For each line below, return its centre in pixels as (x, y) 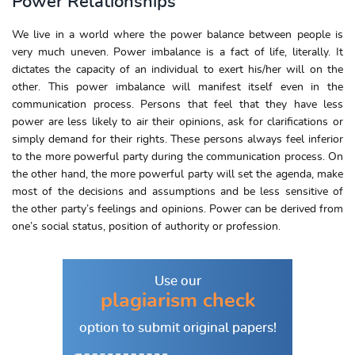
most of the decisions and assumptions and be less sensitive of (177, 192)
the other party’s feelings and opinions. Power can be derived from (177, 209)
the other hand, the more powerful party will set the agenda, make (177, 174)
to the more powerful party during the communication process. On (177, 157)
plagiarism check (177, 301)
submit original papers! (205, 328)
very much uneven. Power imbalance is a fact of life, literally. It (177, 52)
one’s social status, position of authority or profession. (146, 227)
